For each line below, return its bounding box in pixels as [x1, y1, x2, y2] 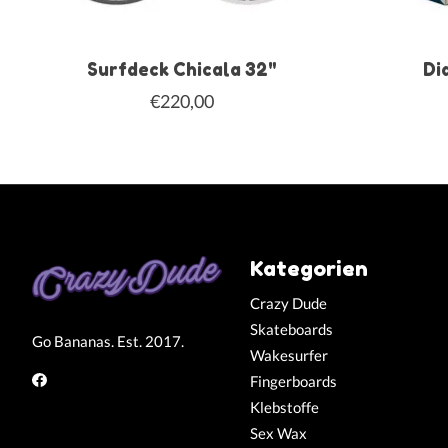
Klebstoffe [249, 399, 319, 417]
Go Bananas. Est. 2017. [32, 332, 184, 350]
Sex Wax [249, 425, 307, 443]
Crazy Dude [249, 294, 327, 312]
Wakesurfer [249, 346, 328, 364]
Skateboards [249, 320, 333, 338]
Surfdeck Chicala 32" [86, 59, 277, 81]
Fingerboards [249, 372, 337, 390]
